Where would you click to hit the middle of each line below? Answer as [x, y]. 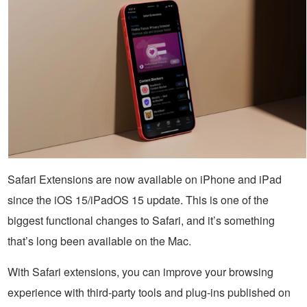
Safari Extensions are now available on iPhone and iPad [145, 180]
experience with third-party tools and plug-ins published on [149, 293]
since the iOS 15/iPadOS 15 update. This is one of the [138, 200]
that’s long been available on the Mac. [99, 241]
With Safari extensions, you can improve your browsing [140, 272]
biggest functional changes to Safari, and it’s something [141, 221]
